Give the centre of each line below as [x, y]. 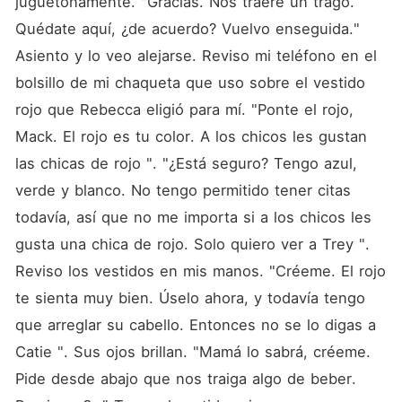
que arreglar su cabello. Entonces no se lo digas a [195, 325]
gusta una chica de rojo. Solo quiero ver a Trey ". [192, 244]
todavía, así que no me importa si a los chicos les [193, 217]
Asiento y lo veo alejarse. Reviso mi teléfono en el [196, 56]
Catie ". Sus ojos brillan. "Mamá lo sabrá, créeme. [192, 352]
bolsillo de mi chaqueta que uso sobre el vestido [190, 83]
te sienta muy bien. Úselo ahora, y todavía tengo [190, 298]
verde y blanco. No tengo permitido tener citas [183, 190]
